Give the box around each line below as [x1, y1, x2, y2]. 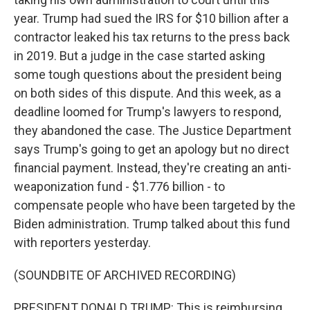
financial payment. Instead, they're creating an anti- [14, 161, 291, 175]
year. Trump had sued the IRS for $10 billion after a [14, 11, 289, 26]
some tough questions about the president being [14, 67, 282, 82]
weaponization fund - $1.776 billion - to [14, 179, 225, 194]
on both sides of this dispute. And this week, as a [14, 86, 281, 100]
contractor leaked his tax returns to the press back [14, 30, 290, 44]
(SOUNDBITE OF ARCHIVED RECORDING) [14, 268, 236, 282]
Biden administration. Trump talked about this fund [14, 217, 290, 231]
